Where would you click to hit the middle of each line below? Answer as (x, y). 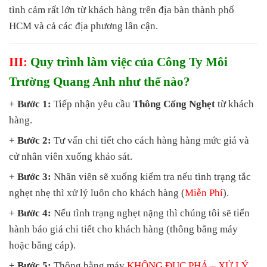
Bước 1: (34, 104)
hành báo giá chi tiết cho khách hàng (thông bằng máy (123, 229)
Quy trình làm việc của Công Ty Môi (129, 62)
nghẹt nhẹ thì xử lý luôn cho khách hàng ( (97, 193)
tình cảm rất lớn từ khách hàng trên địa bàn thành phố (122, 10)
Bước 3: (34, 177)
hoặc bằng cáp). (42, 246)
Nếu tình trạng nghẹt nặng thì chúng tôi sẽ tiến (150, 213)
